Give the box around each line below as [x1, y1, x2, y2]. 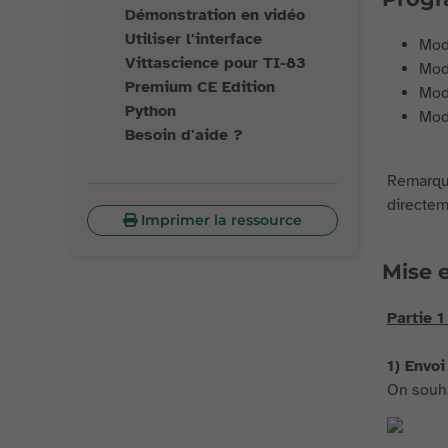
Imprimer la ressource [140, 211, 302, 229]
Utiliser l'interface [125, 29, 263, 49]
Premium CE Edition [125, 77, 276, 97]
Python [125, 101, 177, 121]
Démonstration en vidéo [125, 5, 306, 25]
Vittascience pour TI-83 [125, 53, 307, 73]
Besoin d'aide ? [125, 125, 244, 145]
